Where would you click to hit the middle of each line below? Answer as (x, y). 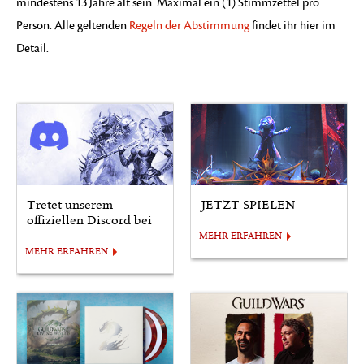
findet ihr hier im (292, 25)
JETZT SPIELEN (248, 206)
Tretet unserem (70, 206)
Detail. (32, 48)
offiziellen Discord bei (89, 221)
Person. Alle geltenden (73, 25)
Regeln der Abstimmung (189, 25)
